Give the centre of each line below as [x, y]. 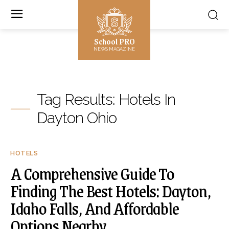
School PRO [114, 41]
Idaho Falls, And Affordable [95, 208]
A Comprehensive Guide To [92, 173]
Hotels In [147, 99]
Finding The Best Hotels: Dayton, [110, 191]
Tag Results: [78, 99]
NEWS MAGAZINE [114, 49]
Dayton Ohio [77, 118]
